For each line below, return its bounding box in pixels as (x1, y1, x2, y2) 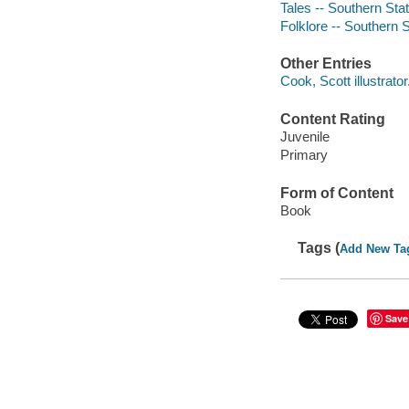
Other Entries (279, 55, 372, 71)
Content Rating (279, 110, 385, 127)
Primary (279, 147, 328, 163)
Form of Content (279, 184, 393, 201)
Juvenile (279, 129, 330, 145)
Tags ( (298, 240, 341, 257)
